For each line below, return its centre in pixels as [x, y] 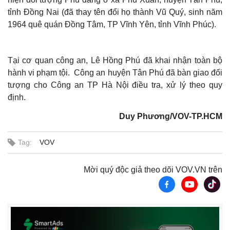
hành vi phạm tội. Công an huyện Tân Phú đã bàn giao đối [115, 72]
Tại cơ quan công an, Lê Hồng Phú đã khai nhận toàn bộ [115, 60]
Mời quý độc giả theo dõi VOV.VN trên [153, 169]
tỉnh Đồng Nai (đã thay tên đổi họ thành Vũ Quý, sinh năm [115, 12]
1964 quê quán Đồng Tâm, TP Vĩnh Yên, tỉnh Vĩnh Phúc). [112, 24]
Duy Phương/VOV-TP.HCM [171, 116]
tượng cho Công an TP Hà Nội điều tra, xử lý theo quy [115, 85]
